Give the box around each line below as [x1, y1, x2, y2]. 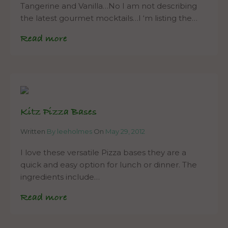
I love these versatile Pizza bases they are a [20, 148, 186, 158]
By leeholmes [47, 127, 92, 136]
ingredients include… [20, 172, 100, 182]
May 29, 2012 [105, 127, 145, 136]
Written [20, 127, 47, 136]
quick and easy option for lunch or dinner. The [20, 160, 197, 170]
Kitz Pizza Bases [20, 106, 97, 119]
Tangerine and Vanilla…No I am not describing [20, 1, 197, 11]
